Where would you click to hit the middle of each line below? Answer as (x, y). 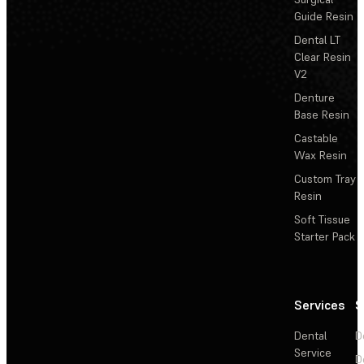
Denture (314, 98)
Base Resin (322, 115)
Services (320, 305)
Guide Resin (324, 17)
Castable (316, 139)
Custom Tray (325, 179)
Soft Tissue (322, 220)
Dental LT (317, 40)
